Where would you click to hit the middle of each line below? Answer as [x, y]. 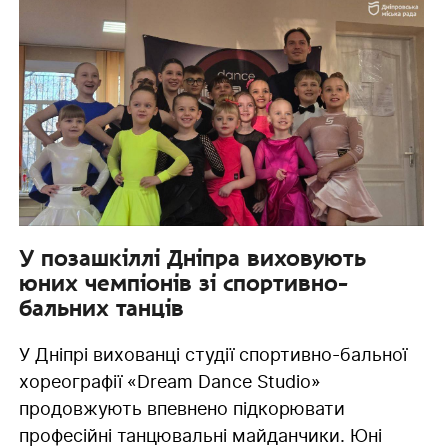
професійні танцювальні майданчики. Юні [200, 435]
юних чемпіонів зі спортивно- [183, 282]
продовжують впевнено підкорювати [181, 408]
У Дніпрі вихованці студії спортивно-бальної [212, 354]
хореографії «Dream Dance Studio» [169, 381]
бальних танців [101, 307]
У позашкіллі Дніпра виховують [192, 257]
